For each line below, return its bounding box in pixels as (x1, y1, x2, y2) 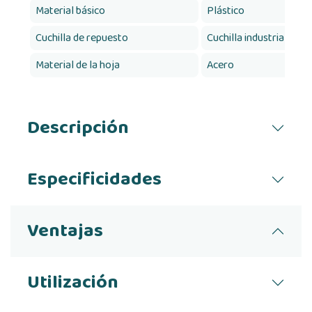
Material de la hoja (36, 56, 120, 74)
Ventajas (27, 216, 103, 246)
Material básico (36, 2, 105, 19)
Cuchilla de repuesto (36, 29, 128, 47)
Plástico (207, 2, 244, 19)
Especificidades (27, 164, 162, 194)
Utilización (27, 267, 118, 297)
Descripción (27, 113, 129, 143)
